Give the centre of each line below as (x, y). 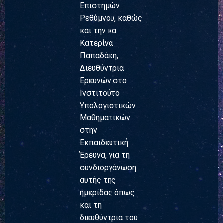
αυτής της (98, 180)
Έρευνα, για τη (105, 155)
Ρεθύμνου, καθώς (111, 18)
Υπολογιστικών (108, 105)
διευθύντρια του (109, 217)
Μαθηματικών (105, 117)
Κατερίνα (96, 43)
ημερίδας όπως (107, 192)
